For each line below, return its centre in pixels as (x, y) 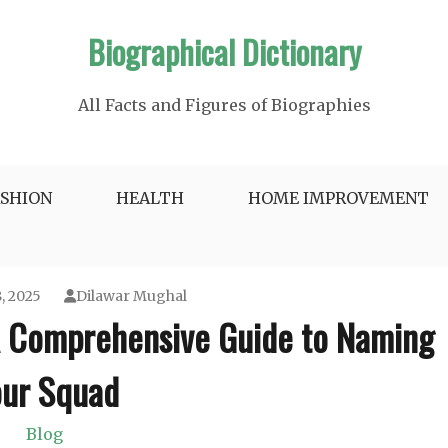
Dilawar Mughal (131, 296)
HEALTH (150, 198)
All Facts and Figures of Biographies (224, 105)
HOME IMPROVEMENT (338, 198)
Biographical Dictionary (224, 51)
